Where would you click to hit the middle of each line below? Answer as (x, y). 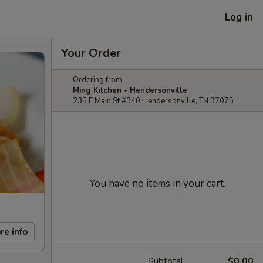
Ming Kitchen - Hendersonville (130, 90)
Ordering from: (98, 80)
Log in (239, 17)
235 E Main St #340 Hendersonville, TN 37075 (153, 101)
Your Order (91, 53)
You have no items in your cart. (157, 183)
